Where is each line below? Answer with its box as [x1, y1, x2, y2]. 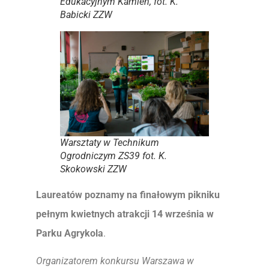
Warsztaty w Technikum [60, 136, 159, 148]
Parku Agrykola [36, 227, 103, 239]
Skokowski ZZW [60, 163, 127, 175]
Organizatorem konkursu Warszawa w [36, 255, 194, 267]
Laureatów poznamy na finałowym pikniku [36, 189, 220, 201]
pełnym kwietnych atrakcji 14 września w [36, 208, 214, 220]
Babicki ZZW [60, 9, 112, 21]
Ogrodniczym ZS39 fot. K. [60, 150, 167, 162]
